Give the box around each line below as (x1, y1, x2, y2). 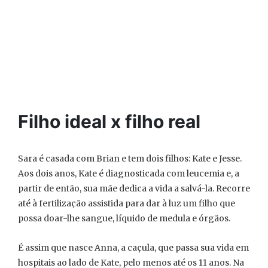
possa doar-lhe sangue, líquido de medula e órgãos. (18, 213, 230, 224)
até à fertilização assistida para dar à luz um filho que (18, 198, 235, 209)
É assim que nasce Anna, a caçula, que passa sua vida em (18, 242, 249, 253)
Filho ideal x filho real (18, 111, 200, 132)
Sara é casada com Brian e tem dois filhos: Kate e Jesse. (18, 153, 242, 164)
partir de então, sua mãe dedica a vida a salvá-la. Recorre (18, 183, 250, 194)
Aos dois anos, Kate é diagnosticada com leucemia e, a (18, 168, 239, 179)
